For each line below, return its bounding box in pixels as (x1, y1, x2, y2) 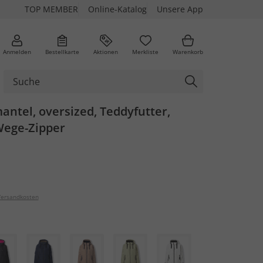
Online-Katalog (88, 4, 147, 15)
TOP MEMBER (25, 4, 78, 15)
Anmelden (3, 47, 31, 56)
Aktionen (93, 47, 118, 56)
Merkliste (132, 47, 159, 56)
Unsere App (157, 4, 203, 15)
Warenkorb (173, 47, 203, 56)
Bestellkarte (45, 47, 79, 56)
